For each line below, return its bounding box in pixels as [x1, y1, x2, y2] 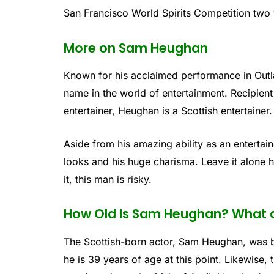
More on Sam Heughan [64, 39, 209, 57]
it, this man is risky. [64, 172, 152, 185]
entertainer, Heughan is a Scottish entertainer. [64, 105, 273, 117]
